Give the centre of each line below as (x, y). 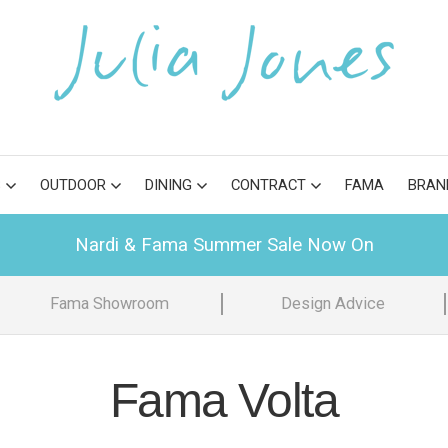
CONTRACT (268, 185)
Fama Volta (224, 400)
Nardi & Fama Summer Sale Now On (224, 245)
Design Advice (333, 303)
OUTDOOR (73, 185)
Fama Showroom (110, 303)
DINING (168, 185)
